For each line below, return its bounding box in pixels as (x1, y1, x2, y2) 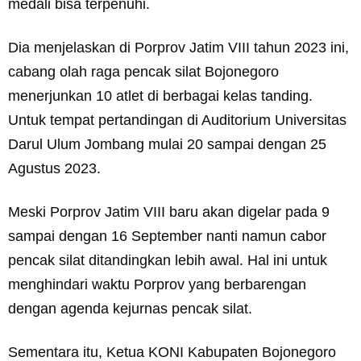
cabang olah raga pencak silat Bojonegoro (8, 64, 279, 80)
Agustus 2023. (8, 160, 101, 176)
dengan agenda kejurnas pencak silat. (8, 301, 252, 317)
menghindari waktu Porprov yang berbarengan (8, 276, 306, 293)
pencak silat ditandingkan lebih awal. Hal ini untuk (8, 252, 327, 268)
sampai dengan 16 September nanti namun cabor (8, 228, 326, 244)
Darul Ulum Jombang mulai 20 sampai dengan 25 (8, 136, 326, 152)
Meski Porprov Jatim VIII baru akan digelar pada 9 (8, 204, 330, 220)
